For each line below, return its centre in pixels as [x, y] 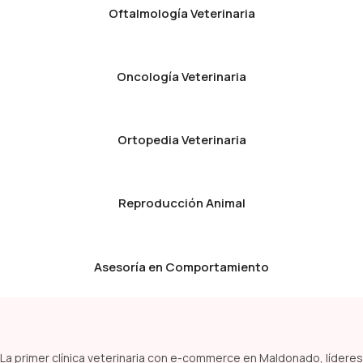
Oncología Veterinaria [181, 77]
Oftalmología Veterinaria [181, 13]
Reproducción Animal [181, 203]
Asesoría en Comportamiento [181, 267]
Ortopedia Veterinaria [181, 140]
